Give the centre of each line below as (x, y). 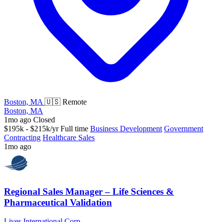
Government (184, 129)
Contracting (22, 138)
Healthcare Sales (69, 138)
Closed (44, 120)
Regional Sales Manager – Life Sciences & (89, 191)
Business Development (126, 129)
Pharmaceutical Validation (58, 202)
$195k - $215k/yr (31, 129)
